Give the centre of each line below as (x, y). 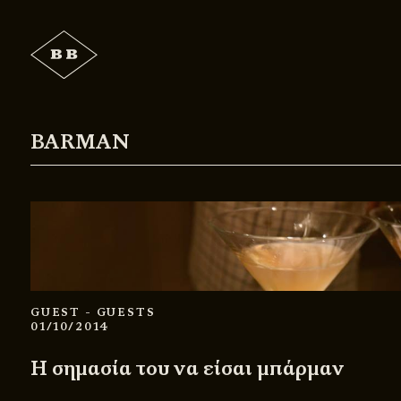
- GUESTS (120, 313)
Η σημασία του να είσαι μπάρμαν (188, 369)
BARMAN (80, 142)
